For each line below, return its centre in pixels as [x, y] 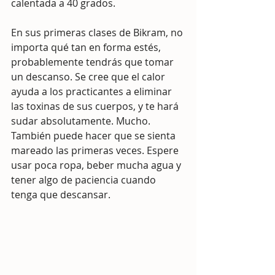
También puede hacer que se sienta [95, 136]
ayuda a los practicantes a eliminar [93, 91]
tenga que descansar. [61, 195]
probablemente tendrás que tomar [94, 62]
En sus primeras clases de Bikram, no [98, 33]
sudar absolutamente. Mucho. [82, 121]
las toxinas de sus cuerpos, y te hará [96, 106]
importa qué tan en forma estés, [87, 47]
